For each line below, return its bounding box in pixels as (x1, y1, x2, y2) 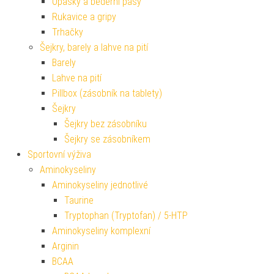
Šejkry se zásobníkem (64, 133, 150, 146)
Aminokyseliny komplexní (52, 225, 150, 237)
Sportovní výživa (28, 149, 91, 161)
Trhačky (52, 26, 83, 39)
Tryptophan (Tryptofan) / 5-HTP (64, 210, 188, 222)
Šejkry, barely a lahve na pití (40, 42, 148, 54)
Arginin (52, 240, 79, 253)
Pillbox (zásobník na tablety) (52, 87, 162, 100)
